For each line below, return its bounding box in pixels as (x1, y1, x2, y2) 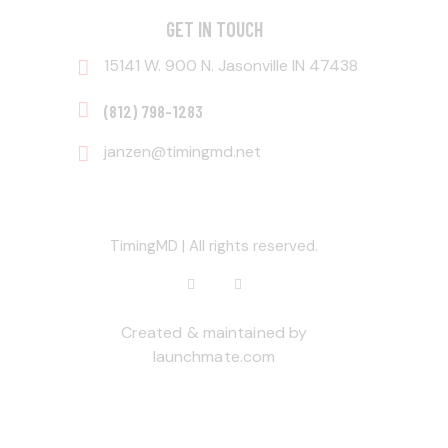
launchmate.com (152, 345, 276, 367)
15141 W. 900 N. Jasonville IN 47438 (103, 55, 358, 77)
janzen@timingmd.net (103, 140, 261, 162)
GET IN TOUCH (165, 16, 263, 41)
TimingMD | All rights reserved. (110, 235, 318, 256)
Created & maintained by (120, 321, 308, 343)
